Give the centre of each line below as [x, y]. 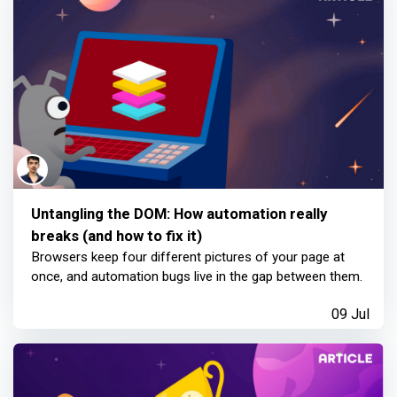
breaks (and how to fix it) [117, 235]
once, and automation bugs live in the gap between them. [197, 276]
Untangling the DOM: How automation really [179, 213]
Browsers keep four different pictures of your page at [188, 257]
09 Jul [350, 314]
